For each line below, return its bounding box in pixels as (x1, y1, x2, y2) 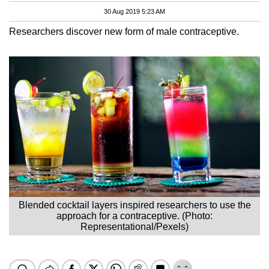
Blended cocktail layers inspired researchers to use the (18, 199, 251, 210)
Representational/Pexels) (80, 221, 189, 232)
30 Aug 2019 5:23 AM (104, 7, 165, 15)
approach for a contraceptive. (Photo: (56, 210, 213, 221)
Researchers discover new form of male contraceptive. (9, 26, 239, 37)
